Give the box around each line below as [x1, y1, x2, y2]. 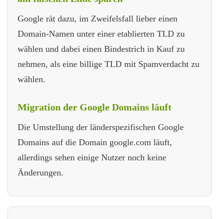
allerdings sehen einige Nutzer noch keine [18, 153, 166, 163]
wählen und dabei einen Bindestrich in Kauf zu [18, 44, 185, 54]
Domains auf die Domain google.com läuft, [18, 137, 172, 148]
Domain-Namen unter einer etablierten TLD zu [18, 29, 185, 39]
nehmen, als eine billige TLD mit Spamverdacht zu [18, 59, 199, 69]
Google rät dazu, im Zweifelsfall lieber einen [18, 14, 177, 24]
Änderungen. [18, 168, 64, 178]
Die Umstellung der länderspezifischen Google [18, 122, 184, 132]
